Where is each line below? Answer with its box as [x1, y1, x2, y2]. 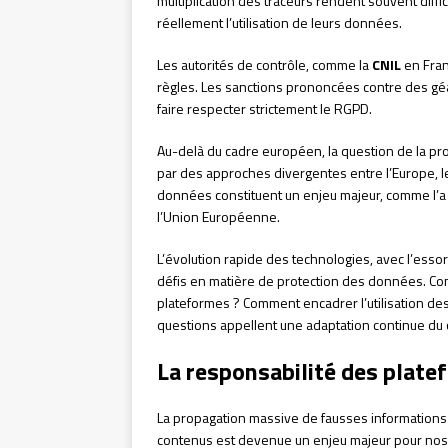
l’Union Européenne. [157, 206, 280, 228]
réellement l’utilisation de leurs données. [157, 12, 402, 34]
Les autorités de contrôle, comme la [157, 54, 372, 76]
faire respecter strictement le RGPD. [157, 98, 372, 120]
